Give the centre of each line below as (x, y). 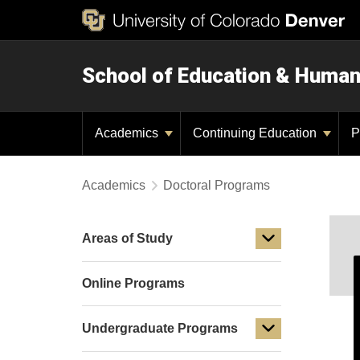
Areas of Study (127, 238)
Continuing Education (256, 133)
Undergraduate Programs (160, 328)
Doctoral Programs (217, 185)
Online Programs (133, 283)
